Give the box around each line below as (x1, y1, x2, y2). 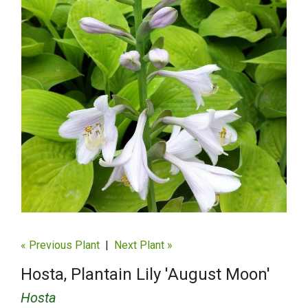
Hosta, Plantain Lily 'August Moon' (21, 265, 270, 285)
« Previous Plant (21, 239, 100, 252)
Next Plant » (114, 239, 173, 252)
